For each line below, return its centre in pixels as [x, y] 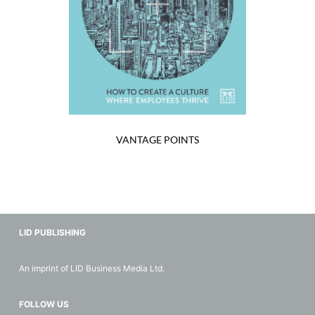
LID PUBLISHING [52, 232]
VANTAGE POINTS [157, 139]
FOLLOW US [44, 304]
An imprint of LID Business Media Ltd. [91, 268]
